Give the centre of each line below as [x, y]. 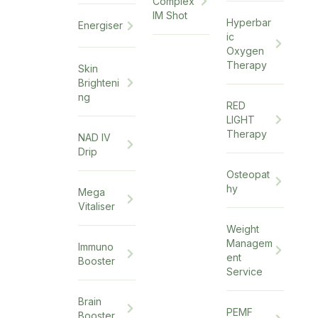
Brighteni [98, 82]
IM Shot [170, 15]
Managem [250, 243]
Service [245, 271]
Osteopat [248, 174]
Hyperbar [249, 22]
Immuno [95, 246]
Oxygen [246, 50]
